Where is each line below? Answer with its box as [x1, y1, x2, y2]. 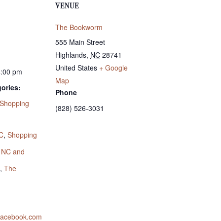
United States [55, 62, 97, 73]
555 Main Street [55, 37, 105, 47]
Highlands [55, 49, 86, 60]
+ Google [99, 62, 128, 73]
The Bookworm [55, 22, 103, 32]
